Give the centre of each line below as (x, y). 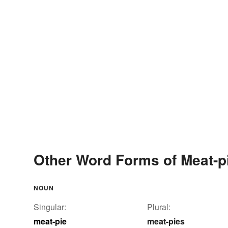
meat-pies (166, 221)
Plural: (159, 207)
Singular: (50, 207)
